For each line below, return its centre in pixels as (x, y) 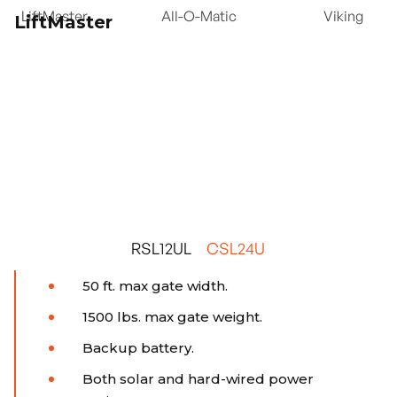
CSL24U (236, 249)
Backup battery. (138, 348)
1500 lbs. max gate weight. (172, 317)
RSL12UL (161, 249)
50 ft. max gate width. (155, 286)
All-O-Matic (198, 16)
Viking (343, 16)
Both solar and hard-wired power (198, 379)
